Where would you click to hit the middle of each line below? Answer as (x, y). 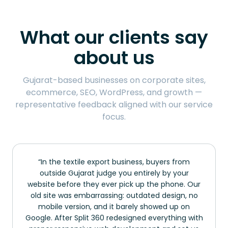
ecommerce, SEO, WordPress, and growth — (114, 92)
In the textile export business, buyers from (115, 162)
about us (114, 58)
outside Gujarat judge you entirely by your (114, 173)
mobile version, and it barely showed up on (114, 206)
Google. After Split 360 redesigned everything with (114, 218)
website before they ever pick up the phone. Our (114, 184)
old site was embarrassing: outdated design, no (114, 195)
